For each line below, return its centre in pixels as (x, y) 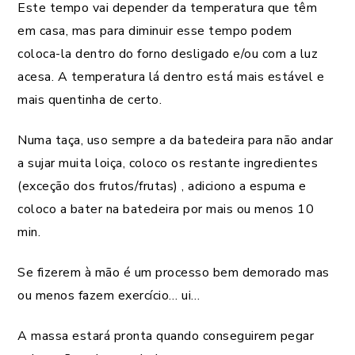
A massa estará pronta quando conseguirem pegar (166, 336)
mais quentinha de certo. (90, 99)
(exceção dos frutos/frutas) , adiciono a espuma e (162, 186)
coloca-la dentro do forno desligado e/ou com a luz (168, 53)
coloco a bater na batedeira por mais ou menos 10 (166, 209)
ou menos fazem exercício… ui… (109, 295)
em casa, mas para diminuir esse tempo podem (155, 31)
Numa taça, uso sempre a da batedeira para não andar (176, 140)
